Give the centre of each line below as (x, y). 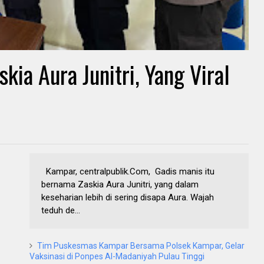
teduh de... (61, 211)
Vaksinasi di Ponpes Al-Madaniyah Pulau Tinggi (117, 257)
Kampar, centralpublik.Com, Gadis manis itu (128, 172)
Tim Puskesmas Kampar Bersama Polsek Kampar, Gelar (141, 246)
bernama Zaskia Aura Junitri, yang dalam (120, 185)
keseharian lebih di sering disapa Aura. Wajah (128, 198)
